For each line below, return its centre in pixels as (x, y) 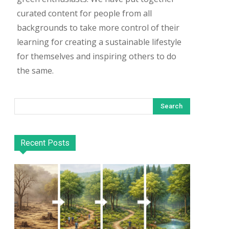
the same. (35, 71)
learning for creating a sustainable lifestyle (99, 42)
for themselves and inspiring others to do (97, 56)
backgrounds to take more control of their (98, 28)
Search (171, 106)
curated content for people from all (84, 14)
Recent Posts (45, 143)
